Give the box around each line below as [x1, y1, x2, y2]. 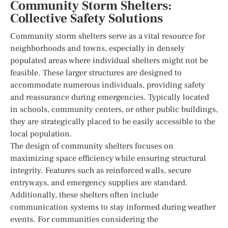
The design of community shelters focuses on [10, 140, 174, 151]
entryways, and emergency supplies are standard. [10, 177, 188, 188]
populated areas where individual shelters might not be [10, 55, 208, 66]
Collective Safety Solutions [10, 10, 163, 26]
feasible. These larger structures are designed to [10, 67, 182, 78]
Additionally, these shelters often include [10, 189, 158, 200]
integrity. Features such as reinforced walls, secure [10, 165, 191, 176]
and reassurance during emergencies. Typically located [10, 92, 209, 102]
